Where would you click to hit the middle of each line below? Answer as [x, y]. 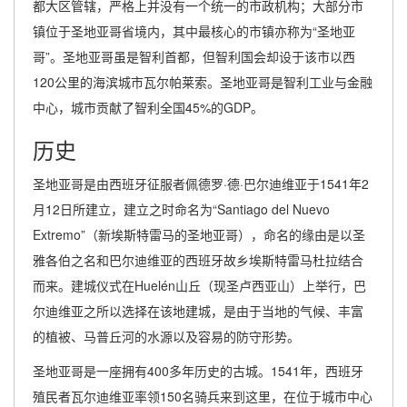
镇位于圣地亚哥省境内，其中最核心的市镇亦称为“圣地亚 [194, 31]
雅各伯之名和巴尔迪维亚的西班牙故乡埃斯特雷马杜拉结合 [198, 260]
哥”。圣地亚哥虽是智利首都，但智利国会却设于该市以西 [194, 56]
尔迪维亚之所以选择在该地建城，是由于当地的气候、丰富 [198, 311]
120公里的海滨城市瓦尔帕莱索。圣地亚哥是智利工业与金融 [203, 82]
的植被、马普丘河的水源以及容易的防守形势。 [166, 336]
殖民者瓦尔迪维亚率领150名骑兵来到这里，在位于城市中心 [203, 396]
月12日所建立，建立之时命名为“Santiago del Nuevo [181, 209]
